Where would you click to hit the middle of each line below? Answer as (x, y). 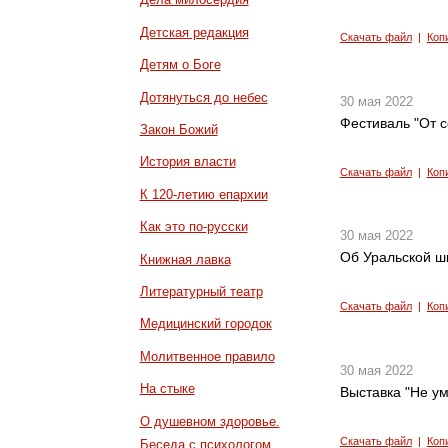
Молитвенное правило (207, 356)
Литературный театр (201, 292)
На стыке (167, 389)
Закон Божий (178, 130)
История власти (187, 162)
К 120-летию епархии (203, 194)
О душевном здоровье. (209, 421)
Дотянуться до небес (203, 97)
